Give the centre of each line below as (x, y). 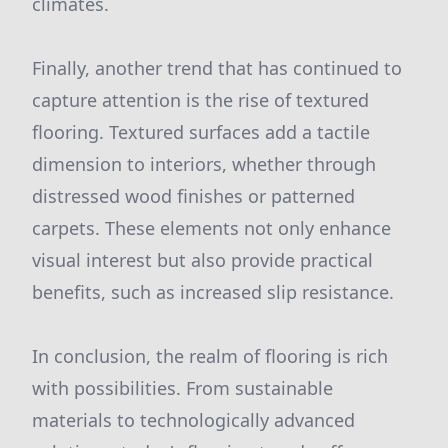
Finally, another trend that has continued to (217, 68)
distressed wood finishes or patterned (193, 196)
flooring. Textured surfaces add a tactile (201, 132)
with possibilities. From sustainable (182, 388)
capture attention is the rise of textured (200, 100)
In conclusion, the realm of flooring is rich (210, 356)
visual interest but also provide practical (202, 260)
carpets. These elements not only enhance (211, 228)
